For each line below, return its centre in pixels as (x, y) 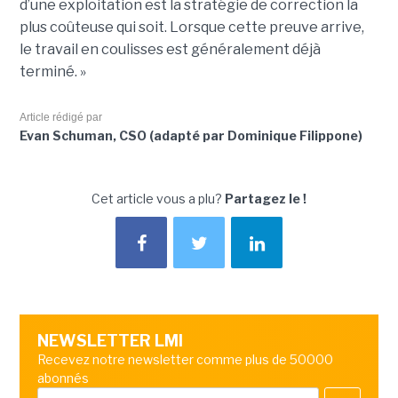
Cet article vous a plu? (158, 199)
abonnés (63, 378)
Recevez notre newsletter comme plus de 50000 (185, 360)
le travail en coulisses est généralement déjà (170, 50)
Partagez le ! (266, 199)
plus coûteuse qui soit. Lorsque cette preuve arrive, (191, 28)
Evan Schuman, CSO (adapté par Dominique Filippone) (191, 136)
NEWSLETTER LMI (110, 341)
